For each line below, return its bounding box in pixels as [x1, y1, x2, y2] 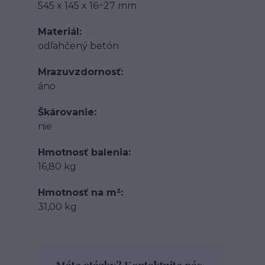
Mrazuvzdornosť [38, 66, 121, 77]
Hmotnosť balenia [38, 147, 128, 158]
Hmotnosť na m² [38, 187, 121, 198]
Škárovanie [38, 106, 94, 118]
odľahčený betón [38, 40, 119, 51]
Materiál [38, 26, 79, 37]
